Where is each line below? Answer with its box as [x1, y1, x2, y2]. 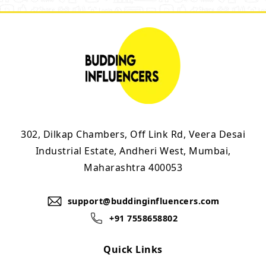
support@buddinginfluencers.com [67, 195, 220, 207]
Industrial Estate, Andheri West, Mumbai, [35, 144, 231, 157]
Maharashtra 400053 [84, 161, 182, 174]
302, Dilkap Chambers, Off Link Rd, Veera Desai [21, 128, 245, 141]
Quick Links [103, 243, 163, 256]
